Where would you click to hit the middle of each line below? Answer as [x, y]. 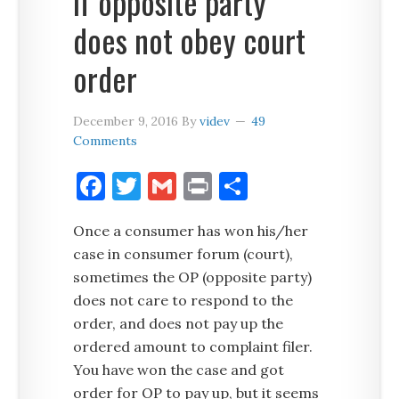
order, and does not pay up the [179, 323]
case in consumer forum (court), [183, 254]
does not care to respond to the [183, 300]
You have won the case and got [179, 370]
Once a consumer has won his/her [191, 231]
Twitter [193, 186]
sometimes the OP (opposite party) [193, 277]
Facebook [167, 186]
